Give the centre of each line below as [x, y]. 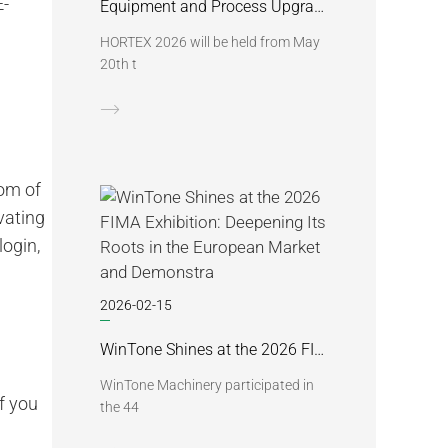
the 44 [119, 407]
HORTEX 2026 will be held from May [210, 42]
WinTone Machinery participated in [207, 385]
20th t [118, 64]
